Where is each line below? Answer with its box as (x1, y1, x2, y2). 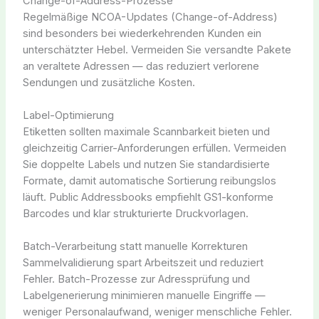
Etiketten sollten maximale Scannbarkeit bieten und (22, 125, 270, 138)
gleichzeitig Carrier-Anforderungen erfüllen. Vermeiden (22, 141, 286, 155)
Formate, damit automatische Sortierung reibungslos (22, 174, 276, 187)
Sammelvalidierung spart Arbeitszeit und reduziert (22, 256, 263, 270)
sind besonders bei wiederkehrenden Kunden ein (22, 26, 261, 40)
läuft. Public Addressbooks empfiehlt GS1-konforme (22, 190, 273, 204)
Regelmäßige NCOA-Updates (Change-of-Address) (22, 10, 278, 23)
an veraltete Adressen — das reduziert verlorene (22, 59, 259, 73)
